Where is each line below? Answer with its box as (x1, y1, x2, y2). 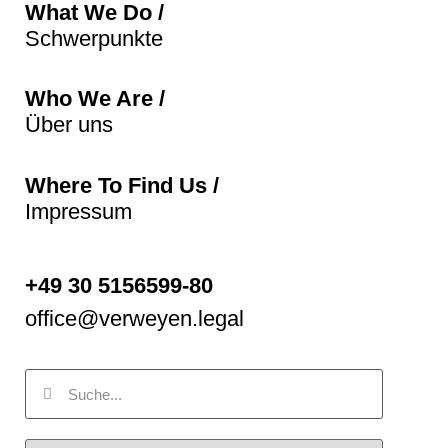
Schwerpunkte (25, 25, 163, 51)
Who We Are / (25, 86, 165, 112)
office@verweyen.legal (25, 305, 244, 331)
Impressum (25, 198, 132, 224)
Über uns (25, 112, 113, 138)
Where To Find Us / (25, 172, 219, 198)
